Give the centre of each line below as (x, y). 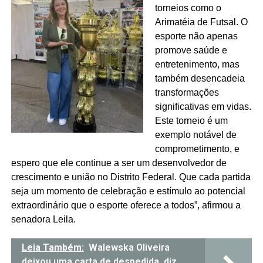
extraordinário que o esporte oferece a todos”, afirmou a (126, 205)
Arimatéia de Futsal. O (201, 22)
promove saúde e (191, 50)
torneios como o (188, 8)
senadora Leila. (43, 220)
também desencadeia (200, 79)
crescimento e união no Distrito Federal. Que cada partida (131, 177)
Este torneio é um (191, 121)
